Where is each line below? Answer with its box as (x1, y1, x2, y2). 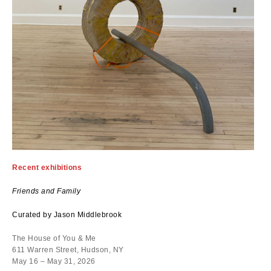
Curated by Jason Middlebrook (12, 211, 122, 219)
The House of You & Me (12, 234, 96, 243)
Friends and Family (12, 187, 80, 195)
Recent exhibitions (12, 163, 82, 172)
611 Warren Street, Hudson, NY (12, 246, 124, 254)
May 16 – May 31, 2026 (12, 257, 96, 266)
